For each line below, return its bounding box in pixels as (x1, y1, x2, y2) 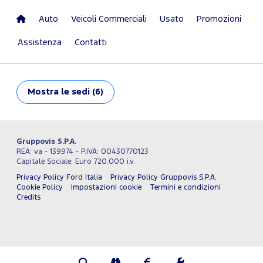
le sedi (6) (61, 87, 103, 96)
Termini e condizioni (150, 184, 221, 191)
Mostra (28, 87, 59, 96)
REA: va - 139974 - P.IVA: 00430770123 (16, 148, 149, 155)
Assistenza (18, 38, 62, 46)
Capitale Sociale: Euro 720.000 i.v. (16, 158, 135, 165)
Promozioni (197, 15, 241, 23)
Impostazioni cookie (71, 184, 141, 191)
